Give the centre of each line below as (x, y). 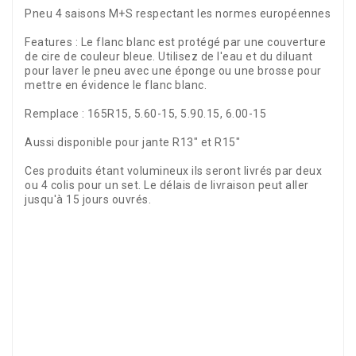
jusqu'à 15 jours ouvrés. (89, 200)
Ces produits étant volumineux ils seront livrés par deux (173, 171)
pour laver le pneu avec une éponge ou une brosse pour (173, 71)
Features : (51, 43)
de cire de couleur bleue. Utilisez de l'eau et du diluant (169, 57)
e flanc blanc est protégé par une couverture (206, 43)
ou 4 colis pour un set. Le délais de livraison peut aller (167, 186)
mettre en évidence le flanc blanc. (116, 85)
